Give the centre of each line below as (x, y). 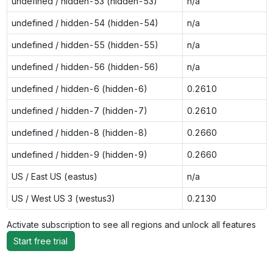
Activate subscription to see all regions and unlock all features (133, 224)
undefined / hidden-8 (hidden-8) (79, 132)
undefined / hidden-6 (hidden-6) (79, 88)
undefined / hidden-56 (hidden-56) (85, 66)
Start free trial (41, 241)
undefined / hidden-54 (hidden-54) (85, 23)
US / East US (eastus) (54, 176)
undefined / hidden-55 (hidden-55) (85, 44)
